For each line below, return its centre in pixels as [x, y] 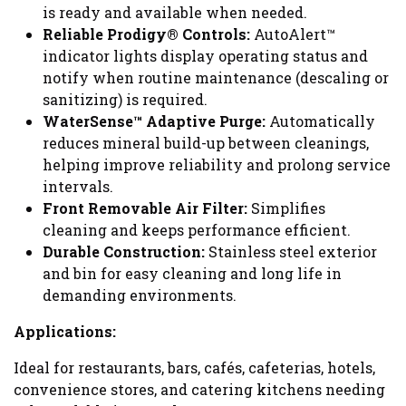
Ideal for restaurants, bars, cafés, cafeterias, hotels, [194, 368]
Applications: [65, 332]
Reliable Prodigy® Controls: [146, 34]
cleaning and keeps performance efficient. [197, 230]
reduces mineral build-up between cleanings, [206, 143]
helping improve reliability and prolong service [217, 165]
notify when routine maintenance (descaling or [216, 78]
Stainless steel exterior [291, 252]
